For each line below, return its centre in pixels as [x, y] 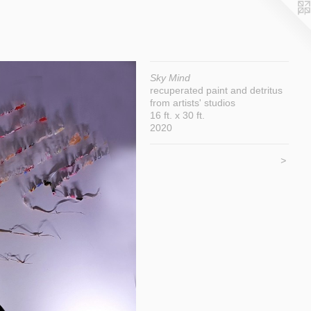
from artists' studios [193, 103]
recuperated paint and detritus [216, 90]
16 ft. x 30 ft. [177, 115]
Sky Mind [170, 78]
